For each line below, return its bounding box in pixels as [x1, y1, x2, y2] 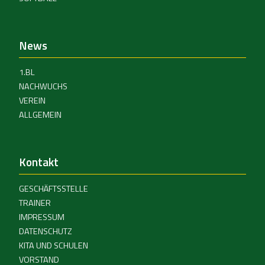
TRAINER [19, 196, 51, 209]
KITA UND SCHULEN [19, 238, 88, 252]
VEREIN [19, 93, 46, 107]
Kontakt [19, 153, 59, 170]
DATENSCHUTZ [19, 224, 72, 238]
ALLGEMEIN [19, 108, 62, 121]
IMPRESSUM [19, 210, 64, 224]
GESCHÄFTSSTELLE [19, 182, 88, 195]
